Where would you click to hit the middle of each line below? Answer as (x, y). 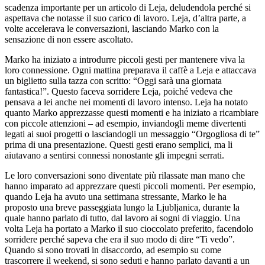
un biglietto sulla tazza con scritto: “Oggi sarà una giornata (113, 80)
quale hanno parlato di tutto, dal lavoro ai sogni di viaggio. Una (122, 218)
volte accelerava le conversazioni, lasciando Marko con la (112, 28)
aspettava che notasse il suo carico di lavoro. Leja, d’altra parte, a (125, 18)
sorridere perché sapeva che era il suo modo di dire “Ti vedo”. (120, 239)
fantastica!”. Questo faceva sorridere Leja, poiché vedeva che (119, 91)
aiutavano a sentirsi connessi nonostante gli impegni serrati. (114, 155)
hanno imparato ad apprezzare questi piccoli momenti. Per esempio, (130, 186)
